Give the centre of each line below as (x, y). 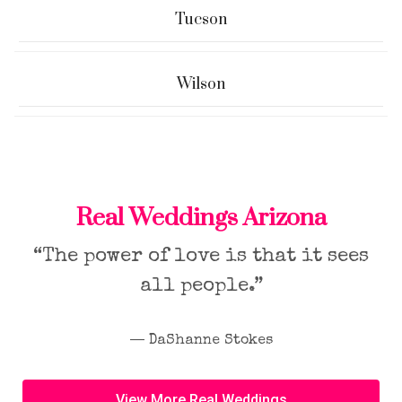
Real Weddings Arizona (201, 218)
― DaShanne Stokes (201, 341)
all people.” (201, 287)
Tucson (201, 20)
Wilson (201, 84)
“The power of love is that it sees (201, 258)
